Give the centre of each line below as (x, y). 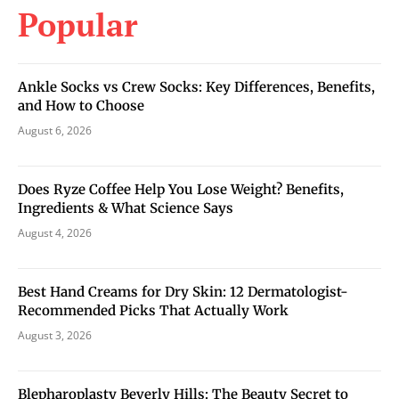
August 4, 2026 (55, 232)
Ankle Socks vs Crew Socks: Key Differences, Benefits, (196, 86)
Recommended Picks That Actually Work (153, 310)
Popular (78, 24)
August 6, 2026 (55, 130)
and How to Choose (81, 105)
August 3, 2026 (55, 335)
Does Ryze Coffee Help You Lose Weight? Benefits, (181, 189)
